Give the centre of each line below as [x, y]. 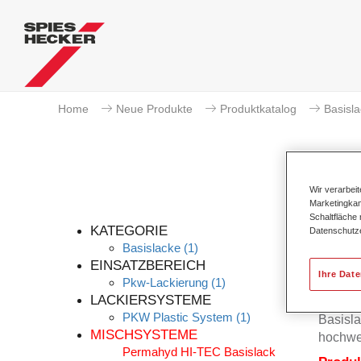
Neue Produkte [154, 109]
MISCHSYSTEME [144, 335]
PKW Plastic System [178, 317]
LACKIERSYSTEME [151, 300]
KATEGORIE [129, 231]
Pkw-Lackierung [165, 282]
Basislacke [151, 248]
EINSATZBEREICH [148, 266]
